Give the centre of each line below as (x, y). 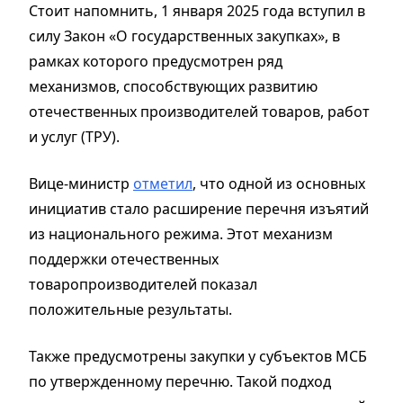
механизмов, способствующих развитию (173, 86)
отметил (163, 183)
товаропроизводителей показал (143, 284)
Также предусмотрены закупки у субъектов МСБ (198, 356)
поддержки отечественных (124, 259)
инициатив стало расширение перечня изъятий (199, 208)
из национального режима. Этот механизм (181, 233)
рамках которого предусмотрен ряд (156, 61)
